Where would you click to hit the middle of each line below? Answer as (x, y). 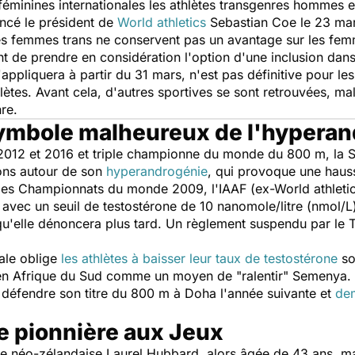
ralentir (262, 276)
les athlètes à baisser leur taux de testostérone (199, 258)
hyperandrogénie (157, 171)
